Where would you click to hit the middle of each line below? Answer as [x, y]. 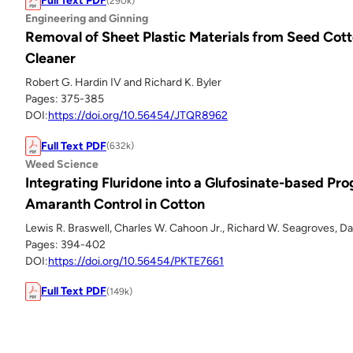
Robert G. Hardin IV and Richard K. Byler [123, 82]
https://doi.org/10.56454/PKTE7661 [136, 261]
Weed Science [62, 164]
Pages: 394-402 [65, 244]
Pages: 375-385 [65, 98]
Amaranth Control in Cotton [115, 204]
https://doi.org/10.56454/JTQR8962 [138, 115]
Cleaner [50, 58]
